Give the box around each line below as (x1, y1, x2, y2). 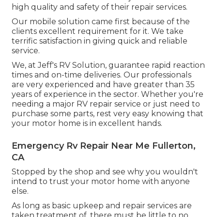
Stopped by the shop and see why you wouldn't (12, 167, 198, 176)
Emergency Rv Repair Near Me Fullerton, (12, 140, 196, 151)
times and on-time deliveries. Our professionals (12, 70, 191, 79)
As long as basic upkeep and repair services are (12, 201, 192, 210)
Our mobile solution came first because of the (12, 16, 190, 26)
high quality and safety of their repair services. (12, 2, 187, 12)
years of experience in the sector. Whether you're (12, 89, 203, 99)
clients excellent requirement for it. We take (12, 26, 184, 36)
